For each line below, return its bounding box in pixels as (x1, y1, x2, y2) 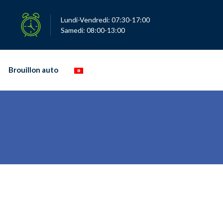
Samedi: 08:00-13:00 (61, 26, 125, 34)
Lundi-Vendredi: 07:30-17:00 (61, 15, 150, 24)
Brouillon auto (8, 65, 58, 74)
